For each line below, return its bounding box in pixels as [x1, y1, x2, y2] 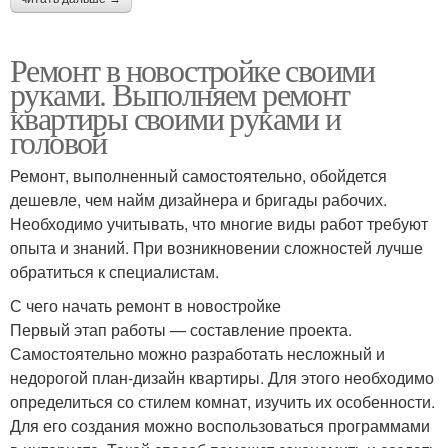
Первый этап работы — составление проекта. [10, 318, 352, 342]
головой [10, 120, 107, 164]
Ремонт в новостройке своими [10, 48, 375, 92]
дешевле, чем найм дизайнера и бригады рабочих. [10, 188, 387, 212]
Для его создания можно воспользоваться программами [10, 414, 430, 438]
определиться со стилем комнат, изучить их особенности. [10, 390, 435, 414]
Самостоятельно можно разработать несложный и [10, 342, 385, 366]
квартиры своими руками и [10, 96, 341, 140]
